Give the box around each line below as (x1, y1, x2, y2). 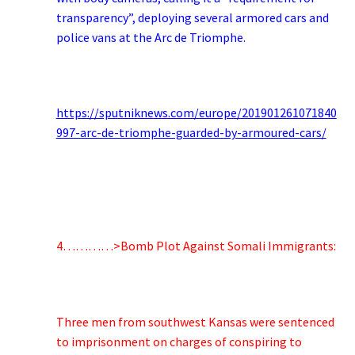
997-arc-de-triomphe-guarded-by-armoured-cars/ (55, 124, 326, 141)
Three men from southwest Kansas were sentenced (55, 313, 334, 330)
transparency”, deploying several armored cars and (55, 10, 329, 26)
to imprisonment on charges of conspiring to (55, 333, 302, 349)
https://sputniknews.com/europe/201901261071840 (55, 105, 337, 121)
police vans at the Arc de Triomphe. (55, 29, 248, 46)
